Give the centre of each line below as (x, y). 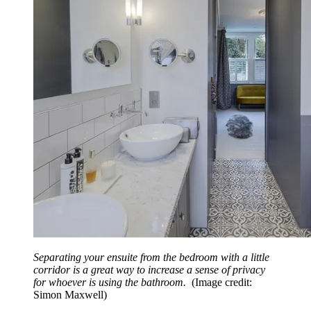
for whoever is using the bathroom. (111, 283)
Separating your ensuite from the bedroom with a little (151, 258)
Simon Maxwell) (70, 295)
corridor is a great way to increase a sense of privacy (149, 270)
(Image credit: (222, 283)
